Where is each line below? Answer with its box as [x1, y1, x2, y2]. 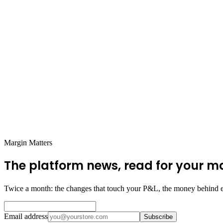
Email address [4, 212, 48, 221]
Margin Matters [4, 138, 52, 147]
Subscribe [144, 213, 173, 221]
